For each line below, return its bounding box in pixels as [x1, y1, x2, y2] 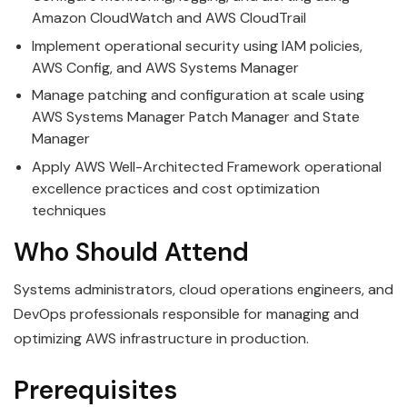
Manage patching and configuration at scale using [32, 85, 364, 105]
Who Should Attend [14, 234, 249, 269]
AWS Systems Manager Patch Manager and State [32, 107, 360, 127]
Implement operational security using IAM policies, [32, 35, 362, 55]
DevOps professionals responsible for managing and [14, 303, 359, 323]
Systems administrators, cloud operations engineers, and [14, 279, 393, 299]
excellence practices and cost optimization [32, 178, 320, 198]
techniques [32, 200, 106, 220]
